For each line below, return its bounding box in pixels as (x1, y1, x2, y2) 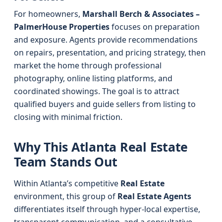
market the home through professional (14, 60, 162, 71)
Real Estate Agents (117, 191, 191, 202)
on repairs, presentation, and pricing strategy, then (14, 47, 206, 58)
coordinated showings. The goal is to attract (14, 86, 179, 97)
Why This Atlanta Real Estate (14, 138, 188, 155)
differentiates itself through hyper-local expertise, (14, 204, 200, 215)
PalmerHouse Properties (14, 21, 110, 32)
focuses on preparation (110, 21, 200, 32)
